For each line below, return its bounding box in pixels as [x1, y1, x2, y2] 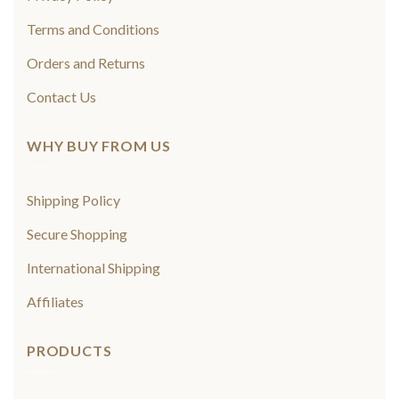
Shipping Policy [27, 191, 120, 208]
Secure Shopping [27, 224, 127, 242]
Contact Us [27, 88, 96, 105]
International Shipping [27, 258, 160, 276]
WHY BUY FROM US [27, 137, 171, 154]
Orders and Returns [27, 54, 145, 71]
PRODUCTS [27, 341, 112, 359]
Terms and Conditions [27, 20, 159, 37]
